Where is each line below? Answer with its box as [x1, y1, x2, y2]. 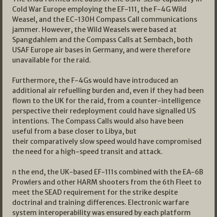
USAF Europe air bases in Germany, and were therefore [12, 45, 190, 54]
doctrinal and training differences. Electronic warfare [12, 198, 189, 207]
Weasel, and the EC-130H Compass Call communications [12, 15, 197, 24]
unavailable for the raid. [12, 55, 91, 64]
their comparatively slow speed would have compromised [12, 137, 201, 146]
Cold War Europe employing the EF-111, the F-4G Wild [12, 4, 186, 14]
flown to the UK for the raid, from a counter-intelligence [12, 96, 201, 105]
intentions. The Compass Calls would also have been [12, 116, 184, 125]
